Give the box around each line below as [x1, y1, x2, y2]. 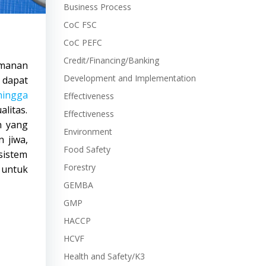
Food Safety [63, 144, 110, 155]
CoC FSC [63, 19, 97, 30]
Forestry [63, 161, 96, 173]
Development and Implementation [63, 72, 196, 84]
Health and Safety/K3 [63, 251, 145, 262]
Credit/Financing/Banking [63, 55, 159, 66]
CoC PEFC [63, 37, 102, 48]
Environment [63, 126, 112, 137]
